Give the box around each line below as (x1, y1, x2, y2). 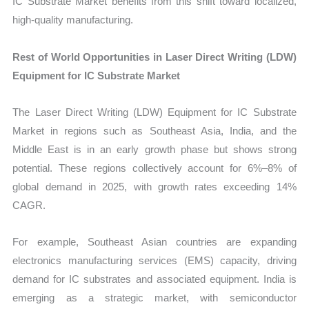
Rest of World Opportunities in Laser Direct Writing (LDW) (12, 50, 297, 63)
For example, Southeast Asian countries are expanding (12, 236, 297, 248)
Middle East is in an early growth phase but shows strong (12, 143, 297, 155)
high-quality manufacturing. (12, 14, 134, 26)
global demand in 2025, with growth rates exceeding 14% (12, 180, 297, 192)
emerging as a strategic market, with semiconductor (12, 292, 297, 304)
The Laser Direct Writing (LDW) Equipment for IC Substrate (12, 106, 297, 118)
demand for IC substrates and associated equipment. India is (12, 273, 297, 286)
